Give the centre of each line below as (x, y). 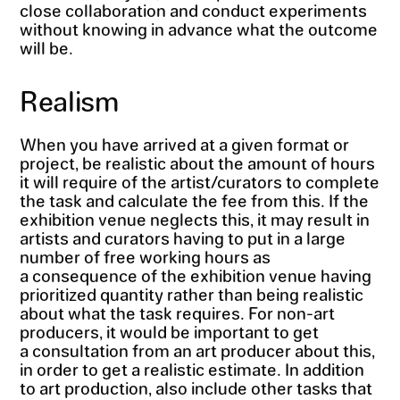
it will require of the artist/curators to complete (199, 181)
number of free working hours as (145, 256)
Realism (69, 100)
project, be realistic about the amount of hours (197, 162)
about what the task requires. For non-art (177, 312)
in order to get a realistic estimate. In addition (192, 368)
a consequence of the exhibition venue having (195, 275)
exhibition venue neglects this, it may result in (194, 218)
